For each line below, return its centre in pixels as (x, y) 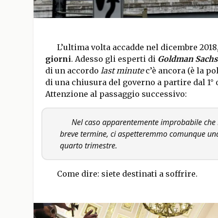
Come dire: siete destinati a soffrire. (127, 173)
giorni (58, 59)
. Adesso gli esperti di (114, 59)
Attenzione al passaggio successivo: (116, 94)
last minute (122, 70)
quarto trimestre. (88, 145)
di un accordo (73, 70)
